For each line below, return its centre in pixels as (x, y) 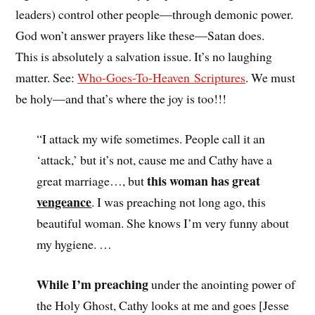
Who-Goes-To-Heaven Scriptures (162, 78)
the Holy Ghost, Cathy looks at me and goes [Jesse (163, 305)
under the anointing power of (222, 284)
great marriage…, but (92, 181)
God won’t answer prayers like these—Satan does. (140, 36)
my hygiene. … (75, 244)
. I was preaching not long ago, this (179, 202)
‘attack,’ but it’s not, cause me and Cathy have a (155, 160)
